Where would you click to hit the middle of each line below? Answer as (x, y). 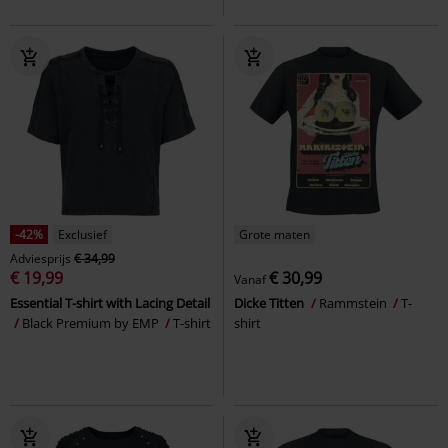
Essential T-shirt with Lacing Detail (110, 302)
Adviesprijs (40, 258)
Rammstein (354, 302)
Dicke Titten (270, 302)
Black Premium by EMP (92, 322)
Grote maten (274, 234)
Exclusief (82, 234)
